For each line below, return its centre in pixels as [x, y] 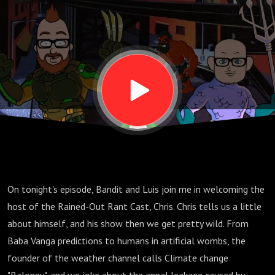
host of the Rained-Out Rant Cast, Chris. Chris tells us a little [134, 206]
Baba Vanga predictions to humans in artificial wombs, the [126, 241]
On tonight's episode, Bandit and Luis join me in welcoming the [136, 189]
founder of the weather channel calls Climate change [118, 258]
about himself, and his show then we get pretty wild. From [128, 223]
